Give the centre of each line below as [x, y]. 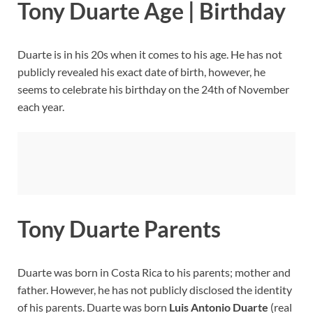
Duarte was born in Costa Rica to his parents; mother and [154, 272]
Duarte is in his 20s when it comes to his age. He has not [150, 54]
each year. [41, 106]
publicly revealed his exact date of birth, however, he [141, 71]
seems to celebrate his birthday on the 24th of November [153, 89]
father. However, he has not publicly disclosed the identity [155, 290]
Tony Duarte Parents [119, 229]
